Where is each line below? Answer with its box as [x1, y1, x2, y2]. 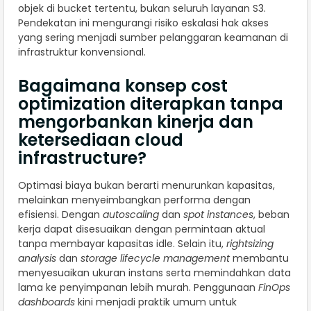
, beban [253, 208, 289, 222]
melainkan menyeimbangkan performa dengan [18, 193, 251, 208]
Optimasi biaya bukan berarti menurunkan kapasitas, [18, 178, 275, 193]
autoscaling [103, 208, 159, 222]
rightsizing [226, 237, 274, 251]
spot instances [183, 208, 253, 222]
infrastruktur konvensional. [18, 45, 146, 60]
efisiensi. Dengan [18, 208, 103, 222]
